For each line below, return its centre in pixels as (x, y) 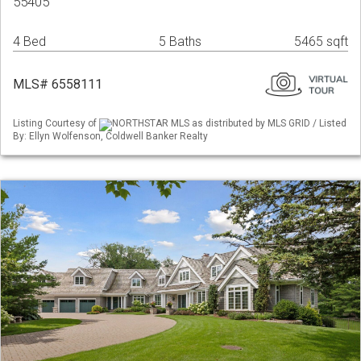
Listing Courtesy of (56, 124)
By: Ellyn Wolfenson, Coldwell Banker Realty (110, 136)
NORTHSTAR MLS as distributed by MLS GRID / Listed (229, 124)
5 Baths (180, 42)
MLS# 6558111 (58, 85)
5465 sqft (321, 42)
